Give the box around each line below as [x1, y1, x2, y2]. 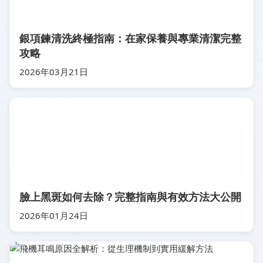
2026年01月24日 [19, 210, 88, 221]
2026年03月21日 [19, 66, 88, 77]
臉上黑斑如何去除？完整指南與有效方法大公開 [19, 190, 241, 204]
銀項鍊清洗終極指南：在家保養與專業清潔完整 [19, 31, 241, 45]
